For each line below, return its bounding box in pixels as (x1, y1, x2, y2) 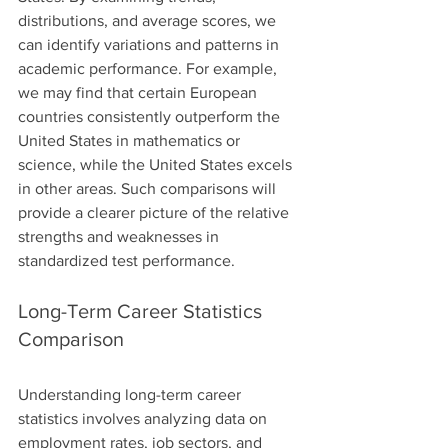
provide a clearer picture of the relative (18, 203, 293, 221)
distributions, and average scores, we (18, 11, 280, 29)
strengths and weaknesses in (18, 227, 223, 245)
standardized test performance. (18, 251, 235, 269)
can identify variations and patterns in (18, 35, 283, 53)
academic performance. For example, (18, 59, 281, 77)
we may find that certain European (18, 83, 261, 101)
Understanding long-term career (18, 385, 245, 403)
